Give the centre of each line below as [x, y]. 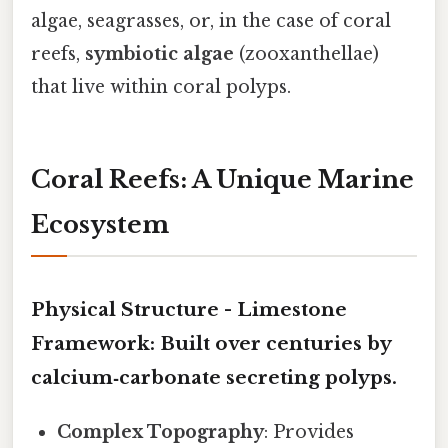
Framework [90, 344]
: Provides [309, 432]
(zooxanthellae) [306, 53]
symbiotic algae [159, 53]
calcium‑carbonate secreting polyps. [214, 378]
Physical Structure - [134, 310]
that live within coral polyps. [161, 86]
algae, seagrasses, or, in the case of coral [211, 20]
